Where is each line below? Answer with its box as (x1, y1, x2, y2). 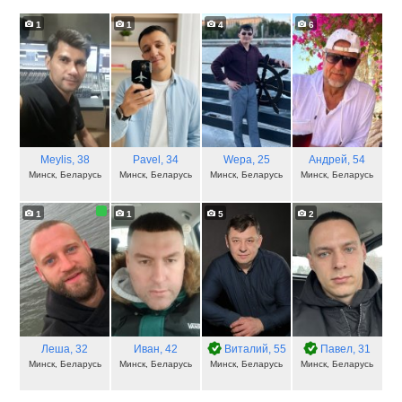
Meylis (39, 153, 72, 167)
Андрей (309, 153, 348, 167)
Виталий (223, 343, 268, 356)
